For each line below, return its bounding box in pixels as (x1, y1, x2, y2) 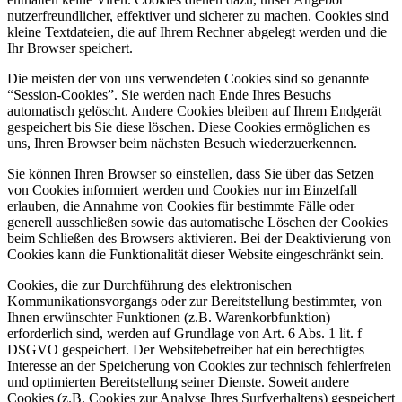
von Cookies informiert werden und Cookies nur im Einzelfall (7, 181, 357, 197)
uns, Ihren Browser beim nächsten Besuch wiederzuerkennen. (7, 135, 357, 151)
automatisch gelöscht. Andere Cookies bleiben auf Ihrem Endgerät (7, 102, 381, 118)
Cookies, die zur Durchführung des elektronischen (7, 276, 292, 293)
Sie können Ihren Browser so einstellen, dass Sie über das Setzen (7, 165, 374, 181)
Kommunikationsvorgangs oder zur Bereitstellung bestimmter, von (7, 293, 382, 309)
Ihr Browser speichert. (7, 39, 133, 56)
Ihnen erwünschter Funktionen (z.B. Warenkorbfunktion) (7, 309, 330, 325)
